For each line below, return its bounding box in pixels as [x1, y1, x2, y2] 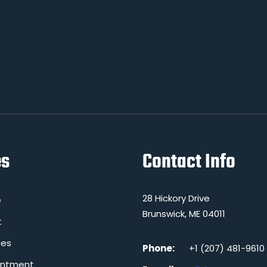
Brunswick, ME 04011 [142, 207, 225, 220]
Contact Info [142, 147, 235, 178]
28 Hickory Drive [142, 192, 210, 204]
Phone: [142, 242, 175, 254]
